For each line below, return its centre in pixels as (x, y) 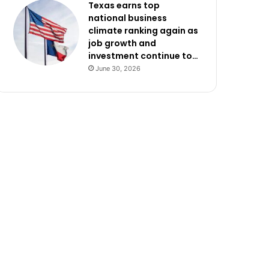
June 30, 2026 (118, 68)
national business (128, 18)
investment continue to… (144, 56)
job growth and (122, 43)
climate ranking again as (144, 31)
